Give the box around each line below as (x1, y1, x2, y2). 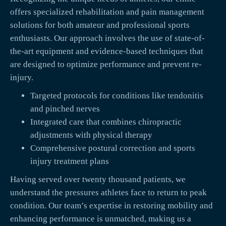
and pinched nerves (30, 104, 100, 114)
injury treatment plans (30, 156, 109, 166)
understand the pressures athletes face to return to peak (10, 188, 207, 198)
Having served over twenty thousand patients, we (10, 175, 186, 185)
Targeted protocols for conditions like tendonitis (30, 91, 203, 101)
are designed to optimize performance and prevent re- (10, 60, 202, 70)
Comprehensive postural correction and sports (30, 143, 195, 153)
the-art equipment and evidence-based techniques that (10, 46, 203, 56)
